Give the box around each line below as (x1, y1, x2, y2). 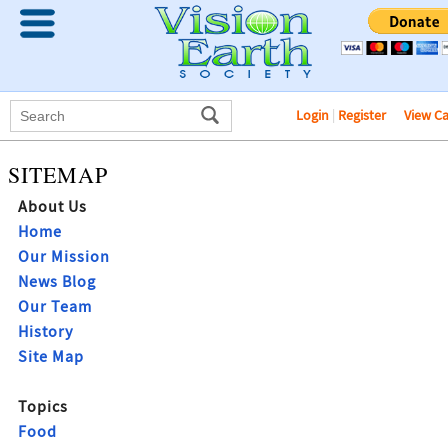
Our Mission (18, 247, 110, 267)
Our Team (18, 297, 92, 317)
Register (338, 106, 386, 124)
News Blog (18, 272, 96, 292)
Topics (18, 397, 68, 417)
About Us (18, 197, 87, 217)
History (18, 322, 73, 342)
